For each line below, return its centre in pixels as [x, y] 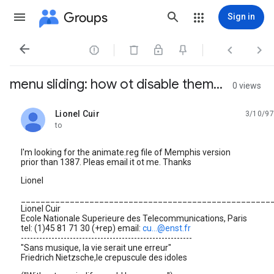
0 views [247, 86]
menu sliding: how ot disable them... [116, 84]
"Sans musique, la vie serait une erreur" [96, 248]
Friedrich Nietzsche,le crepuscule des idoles [104, 257]
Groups [86, 17]
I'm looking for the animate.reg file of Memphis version [126, 152]
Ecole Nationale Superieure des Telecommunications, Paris [134, 218]
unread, [70, 118]
